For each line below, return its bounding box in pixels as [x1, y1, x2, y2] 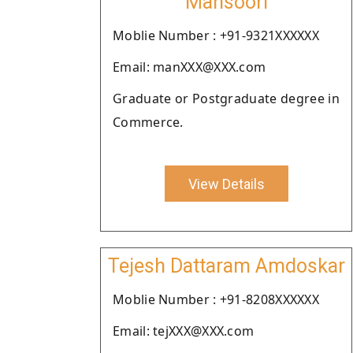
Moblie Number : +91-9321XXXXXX [113, 27, 319, 44]
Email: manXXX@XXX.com [113, 58, 266, 76]
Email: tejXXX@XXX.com [113, 322, 255, 340]
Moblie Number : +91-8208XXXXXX [113, 291, 319, 308]
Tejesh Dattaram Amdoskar [107, 255, 345, 277]
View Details [188, 175, 265, 192]
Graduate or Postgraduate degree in [113, 90, 340, 107]
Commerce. [113, 113, 184, 131]
